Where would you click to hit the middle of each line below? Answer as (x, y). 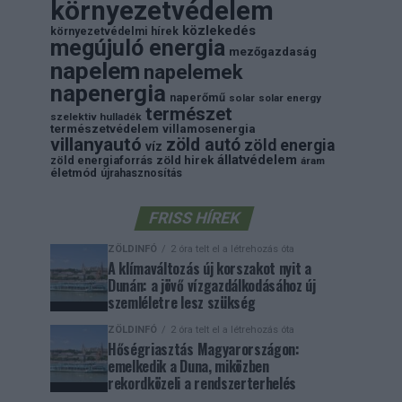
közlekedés (219, 31)
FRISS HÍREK (194, 218)
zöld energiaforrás (101, 160)
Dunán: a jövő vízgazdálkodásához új (212, 285)
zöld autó (203, 145)
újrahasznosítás (141, 173)
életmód (74, 173)
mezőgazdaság (273, 52)
